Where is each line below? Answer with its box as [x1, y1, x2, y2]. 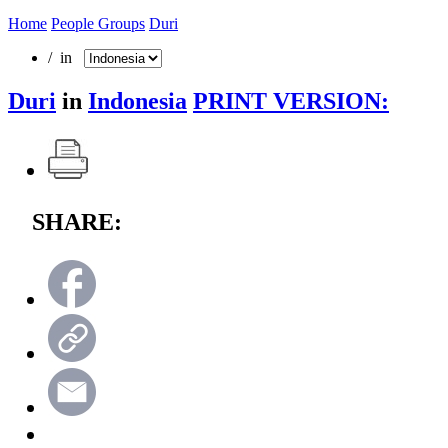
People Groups [51, 14, 145, 32]
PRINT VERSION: [193, 87, 389, 114]
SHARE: [32, 208, 122, 235]
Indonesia [88, 87, 187, 114]
